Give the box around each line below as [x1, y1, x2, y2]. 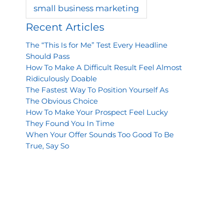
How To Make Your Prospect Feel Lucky [25, 107, 168, 117]
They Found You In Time [25, 118, 114, 128]
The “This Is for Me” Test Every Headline [25, 40, 167, 50]
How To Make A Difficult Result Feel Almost [25, 62, 182, 72]
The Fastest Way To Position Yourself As [25, 85, 168, 94]
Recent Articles [25, 20, 104, 33]
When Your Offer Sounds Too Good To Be [25, 129, 174, 139]
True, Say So [25, 141, 69, 150]
